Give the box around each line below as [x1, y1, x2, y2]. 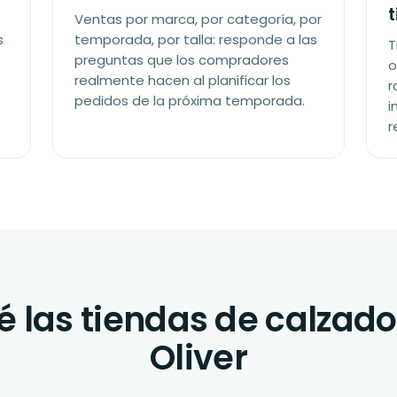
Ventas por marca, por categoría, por [74, 10, 323, 28]
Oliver [150, 334, 247, 381]
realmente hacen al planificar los [74, 71, 292, 90]
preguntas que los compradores [74, 51, 290, 69]
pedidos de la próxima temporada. [74, 91, 306, 110]
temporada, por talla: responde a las [74, 30, 318, 49]
